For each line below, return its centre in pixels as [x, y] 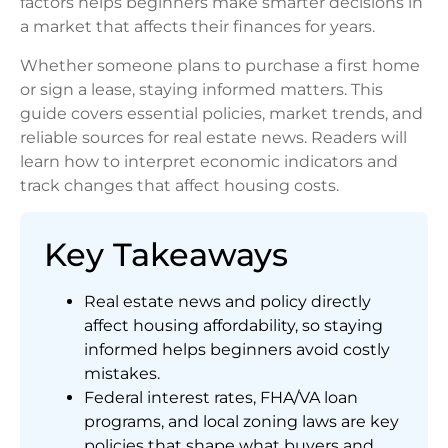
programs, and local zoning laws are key [241, 421]
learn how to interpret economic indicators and [209, 161]
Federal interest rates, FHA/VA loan [221, 397]
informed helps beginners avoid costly [237, 349]
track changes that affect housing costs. [179, 185]
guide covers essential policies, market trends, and [221, 113]
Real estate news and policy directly [227, 301]
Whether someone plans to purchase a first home [220, 65]
